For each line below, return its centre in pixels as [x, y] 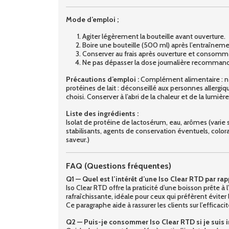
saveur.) [78, 139]
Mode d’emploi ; [92, 19]
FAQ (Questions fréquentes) [119, 166]
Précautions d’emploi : [103, 79]
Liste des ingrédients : [102, 113]
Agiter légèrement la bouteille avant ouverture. [154, 36]
